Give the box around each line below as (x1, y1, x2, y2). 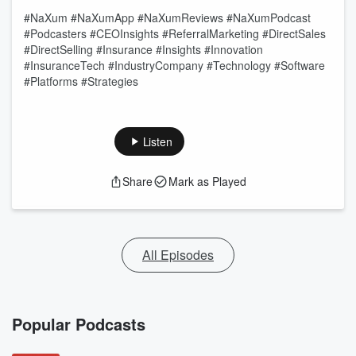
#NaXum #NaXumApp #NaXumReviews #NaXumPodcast (24, 10, 311, 25)
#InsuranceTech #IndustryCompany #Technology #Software (24, 57, 325, 73)
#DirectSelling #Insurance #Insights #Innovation (24, 41, 263, 57)
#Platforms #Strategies (24, 73, 138, 89)
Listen (142, 133, 172, 149)
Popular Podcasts (12, 312, 145, 335)
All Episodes (142, 246, 214, 264)
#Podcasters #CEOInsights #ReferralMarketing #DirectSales (24, 25, 326, 41)
